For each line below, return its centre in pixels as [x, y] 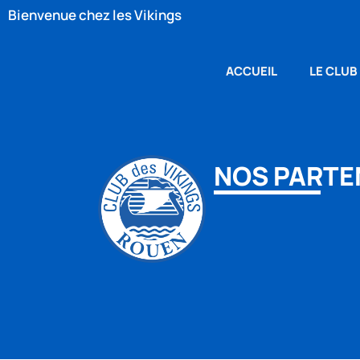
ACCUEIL [252, 71]
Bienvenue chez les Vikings [95, 15]
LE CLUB [334, 71]
